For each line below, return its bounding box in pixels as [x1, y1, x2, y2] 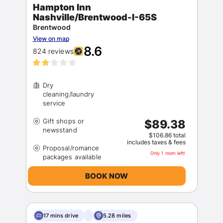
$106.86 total [148, 131, 186, 139]
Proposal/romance [42, 144, 100, 152]
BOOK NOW [85, 171, 128, 181]
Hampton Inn [32, 2, 91, 12]
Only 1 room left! [150, 150, 186, 156]
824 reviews [32, 47, 74, 55]
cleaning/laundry [42, 90, 95, 98]
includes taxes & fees [126, 138, 186, 146]
